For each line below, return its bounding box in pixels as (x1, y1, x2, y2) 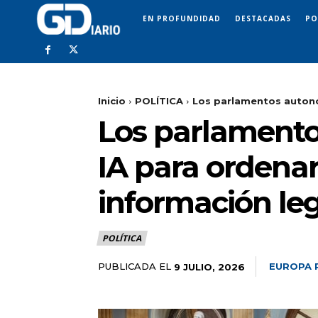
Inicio (98, 95, 126, 107)
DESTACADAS (235, 13, 291, 23)
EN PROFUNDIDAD (143, 13, 221, 23)
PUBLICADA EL (98, 261, 171, 273)
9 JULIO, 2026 (174, 261, 245, 273)
